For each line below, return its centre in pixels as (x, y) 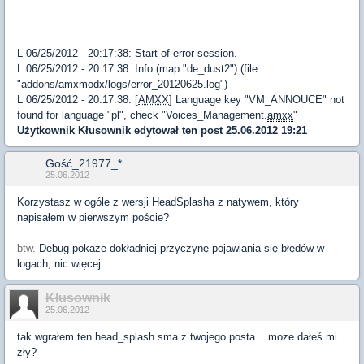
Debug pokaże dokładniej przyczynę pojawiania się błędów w (182, 248)
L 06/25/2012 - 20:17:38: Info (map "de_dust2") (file (137, 68)
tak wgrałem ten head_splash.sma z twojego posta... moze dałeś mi (177, 336)
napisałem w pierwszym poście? (93, 217)
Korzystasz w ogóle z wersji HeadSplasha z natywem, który (158, 201)
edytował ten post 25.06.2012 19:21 (219, 130)
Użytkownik (48, 130)
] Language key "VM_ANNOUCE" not (257, 99)
